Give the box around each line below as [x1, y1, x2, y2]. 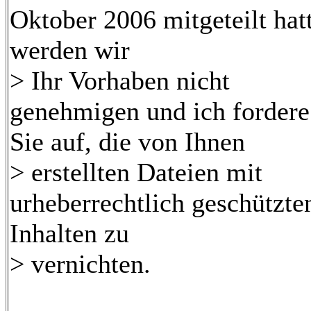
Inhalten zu [10, 219, 129, 248]
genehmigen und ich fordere [10, 96, 310, 126]
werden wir [10, 35, 130, 65]
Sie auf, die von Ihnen [10, 127, 245, 156]
